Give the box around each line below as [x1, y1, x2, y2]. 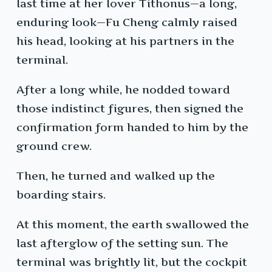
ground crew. [16, 140, 92, 153]
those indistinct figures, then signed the [16, 102, 243, 115]
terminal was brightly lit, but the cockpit [16, 256, 247, 269]
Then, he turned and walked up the [16, 169, 215, 183]
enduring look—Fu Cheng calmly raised [16, 16, 237, 29]
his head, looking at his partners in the [16, 35, 234, 48]
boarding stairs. [16, 188, 106, 202]
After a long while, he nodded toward [16, 83, 230, 97]
